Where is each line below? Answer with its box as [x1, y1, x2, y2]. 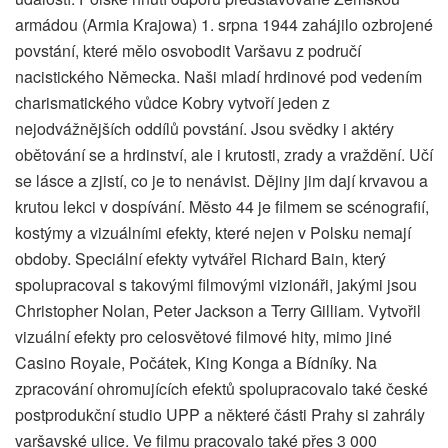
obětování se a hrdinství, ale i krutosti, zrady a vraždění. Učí [15, 143, 433, 167]
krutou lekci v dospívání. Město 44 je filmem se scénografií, [15, 195, 429, 219]
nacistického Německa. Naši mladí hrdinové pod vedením [15, 65, 422, 89]
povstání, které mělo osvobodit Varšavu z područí [15, 39, 361, 63]
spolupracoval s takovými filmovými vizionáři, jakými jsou [15, 273, 417, 297]
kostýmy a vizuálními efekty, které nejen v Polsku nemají [15, 221, 411, 245]
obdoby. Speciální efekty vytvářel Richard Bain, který [15, 247, 386, 271]
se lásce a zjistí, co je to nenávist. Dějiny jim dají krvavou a [15, 169, 428, 193]
